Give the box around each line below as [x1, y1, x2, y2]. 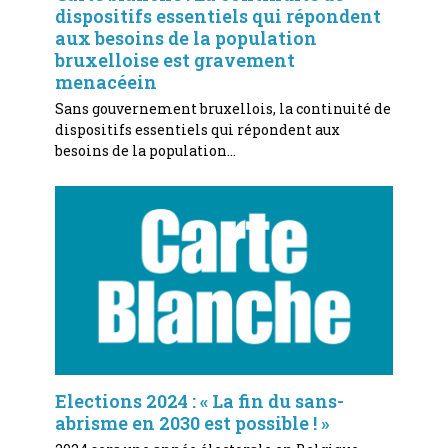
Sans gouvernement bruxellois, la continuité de [54, 98, 391, 118]
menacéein [54, 69, 157, 94]
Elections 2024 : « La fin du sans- [54, 388, 344, 413]
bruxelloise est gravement [54, 47, 295, 72]
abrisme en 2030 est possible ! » [54, 410, 329, 435]
